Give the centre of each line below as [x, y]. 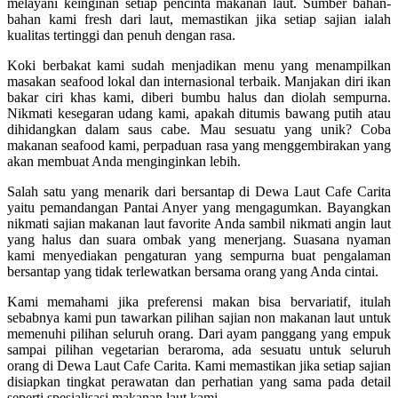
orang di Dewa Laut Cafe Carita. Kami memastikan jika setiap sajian [199, 366]
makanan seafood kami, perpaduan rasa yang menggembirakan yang [199, 146]
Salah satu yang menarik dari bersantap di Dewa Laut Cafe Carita [199, 192]
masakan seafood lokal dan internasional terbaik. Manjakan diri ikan [199, 82]
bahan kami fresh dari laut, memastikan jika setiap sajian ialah [199, 20]
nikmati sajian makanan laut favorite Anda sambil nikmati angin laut [199, 224]
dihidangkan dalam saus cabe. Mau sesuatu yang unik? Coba [199, 130]
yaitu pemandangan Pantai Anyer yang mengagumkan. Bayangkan [199, 208]
